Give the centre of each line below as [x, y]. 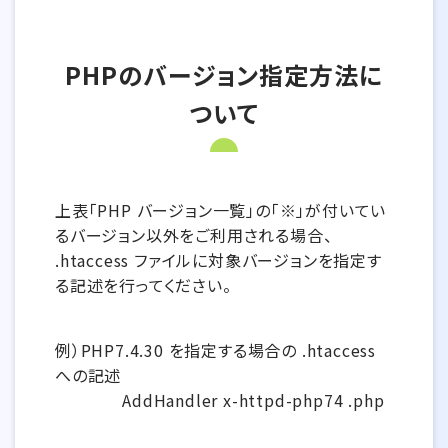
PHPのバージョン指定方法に [224, 74]
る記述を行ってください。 [143, 285]
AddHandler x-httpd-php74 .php [220, 400]
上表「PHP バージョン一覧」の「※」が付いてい [221, 210]
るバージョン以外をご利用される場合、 [194, 235]
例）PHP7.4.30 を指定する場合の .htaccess [216, 350]
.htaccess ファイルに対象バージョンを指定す [218, 260]
